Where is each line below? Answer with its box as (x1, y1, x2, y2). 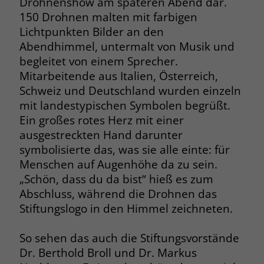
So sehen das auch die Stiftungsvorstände (19, 230, 239, 245)
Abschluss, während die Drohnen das (19, 186, 217, 201)
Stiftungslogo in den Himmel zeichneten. (19, 201, 236, 216)
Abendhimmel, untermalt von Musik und (19, 39, 235, 54)
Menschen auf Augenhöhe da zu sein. (19, 157, 217, 171)
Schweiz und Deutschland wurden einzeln (19, 83, 241, 98)
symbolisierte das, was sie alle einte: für (19, 142, 230, 157)
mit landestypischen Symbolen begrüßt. (19, 98, 230, 113)
